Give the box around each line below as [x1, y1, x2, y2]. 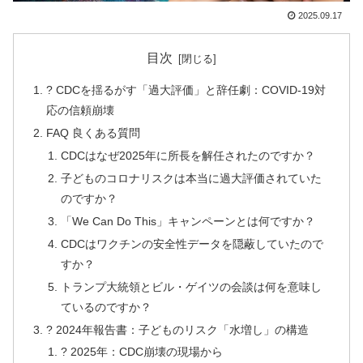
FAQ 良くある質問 [46, 126, 141, 140]
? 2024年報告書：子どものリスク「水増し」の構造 [46, 322, 310, 336]
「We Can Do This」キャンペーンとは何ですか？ [60, 214, 315, 228]
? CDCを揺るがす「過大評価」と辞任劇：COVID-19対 [46, 83, 327, 97]
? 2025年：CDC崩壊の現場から [60, 345, 223, 359]
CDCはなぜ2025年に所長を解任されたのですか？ [60, 149, 315, 163]
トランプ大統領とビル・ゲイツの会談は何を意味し [60, 280, 322, 293]
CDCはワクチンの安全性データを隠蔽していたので [60, 237, 323, 250]
